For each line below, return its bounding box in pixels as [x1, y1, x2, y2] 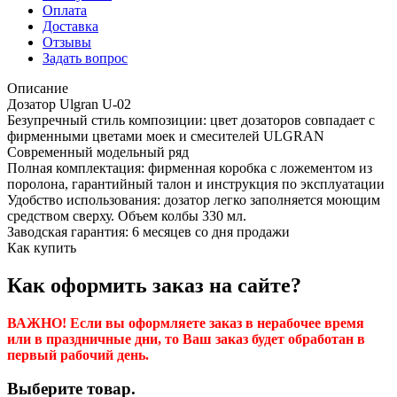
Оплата [43, 2, 87, 18]
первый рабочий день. [7, 346, 149, 362]
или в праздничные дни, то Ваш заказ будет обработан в [7, 331, 365, 346]
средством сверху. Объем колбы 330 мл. [7, 207, 246, 223]
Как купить [7, 239, 76, 255]
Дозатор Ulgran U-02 [7, 96, 131, 112]
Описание [7, 80, 68, 96]
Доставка [43, 18, 98, 34]
